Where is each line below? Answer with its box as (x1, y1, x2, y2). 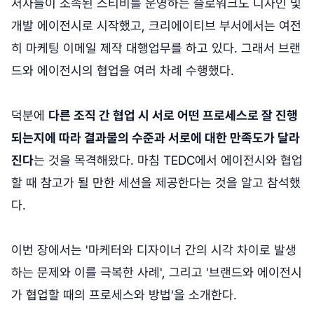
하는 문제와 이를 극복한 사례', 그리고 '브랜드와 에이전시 (11, 265, 302, 280)
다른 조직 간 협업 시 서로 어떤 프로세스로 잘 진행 (48, 108, 298, 123)
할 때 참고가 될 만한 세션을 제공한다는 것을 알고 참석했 (11, 175, 301, 191)
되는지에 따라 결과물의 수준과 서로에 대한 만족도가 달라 (11, 130, 300, 146)
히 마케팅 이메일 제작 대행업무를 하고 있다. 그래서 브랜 (11, 41, 301, 56)
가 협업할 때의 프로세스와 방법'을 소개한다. (11, 287, 237, 303)
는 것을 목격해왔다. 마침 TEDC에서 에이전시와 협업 (34, 153, 303, 168)
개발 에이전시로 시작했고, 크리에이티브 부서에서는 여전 (11, 18, 301, 34)
